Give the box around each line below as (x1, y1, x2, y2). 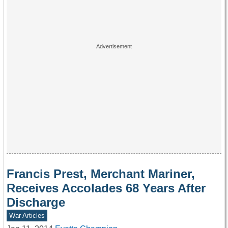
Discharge (7, 195, 65, 209)
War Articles (9, 211, 45, 219)
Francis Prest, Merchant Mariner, (7, 166, 195, 181)
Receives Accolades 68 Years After (7, 181, 206, 195)
